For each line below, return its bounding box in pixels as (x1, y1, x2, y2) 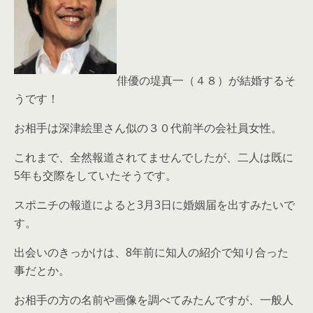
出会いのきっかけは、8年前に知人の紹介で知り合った (14, 245, 289, 260)
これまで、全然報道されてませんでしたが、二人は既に (14, 150, 293, 165)
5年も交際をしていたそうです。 (14, 168, 177, 183)
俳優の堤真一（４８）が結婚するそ (117, 73, 296, 88)
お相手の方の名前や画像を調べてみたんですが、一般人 (14, 292, 293, 307)
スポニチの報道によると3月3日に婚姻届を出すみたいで (14, 197, 295, 212)
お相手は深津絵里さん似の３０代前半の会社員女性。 (14, 120, 282, 136)
